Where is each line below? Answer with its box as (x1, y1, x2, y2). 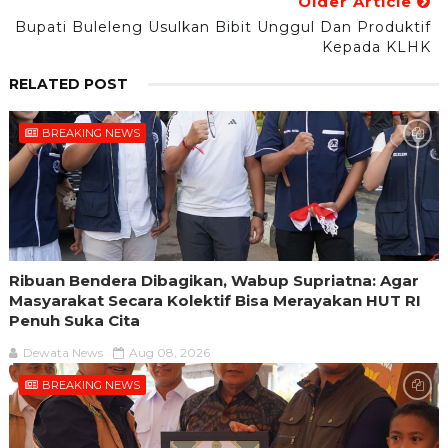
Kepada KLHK (322, 38, 432, 57)
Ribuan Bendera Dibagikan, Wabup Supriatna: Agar (8, 271, 419, 291)
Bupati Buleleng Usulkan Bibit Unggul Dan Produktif (15, 18, 432, 37)
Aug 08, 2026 (128, 345, 210, 361)
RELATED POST (8, 75, 128, 94)
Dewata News (22, 345, 103, 361)
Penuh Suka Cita (8, 311, 140, 331)
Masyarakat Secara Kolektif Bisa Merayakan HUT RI (8, 291, 421, 311)
